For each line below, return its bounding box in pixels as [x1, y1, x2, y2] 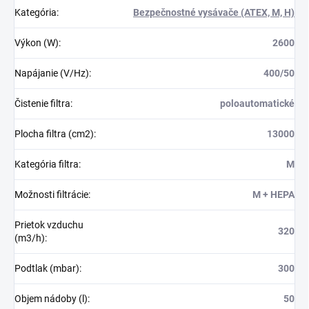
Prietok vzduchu [14, 219, 83, 231]
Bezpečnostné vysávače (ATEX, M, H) [133, 7, 295, 19]
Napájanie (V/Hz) [14, 68, 89, 79]
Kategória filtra [14, 159, 79, 170]
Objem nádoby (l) [14, 293, 88, 305]
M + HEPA [252, 189, 295, 201]
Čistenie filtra [14, 98, 70, 110]
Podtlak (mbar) [14, 263, 79, 275]
